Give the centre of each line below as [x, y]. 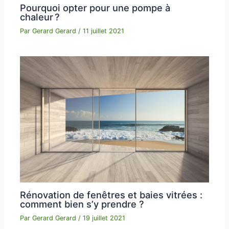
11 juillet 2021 [104, 31]
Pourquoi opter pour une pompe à [95, 7]
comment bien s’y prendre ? [82, 204]
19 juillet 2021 [104, 218]
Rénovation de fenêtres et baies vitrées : [111, 194]
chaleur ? [40, 17]
